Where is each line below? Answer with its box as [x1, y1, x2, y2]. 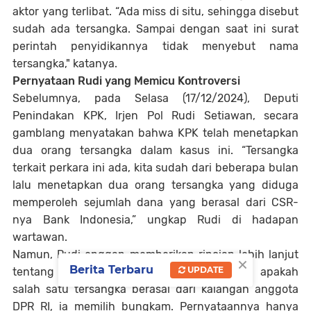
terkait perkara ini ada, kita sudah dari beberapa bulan [12, 161, 299, 174]
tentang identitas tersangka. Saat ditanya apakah [12, 265, 299, 278]
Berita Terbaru [69, 263, 153, 277]
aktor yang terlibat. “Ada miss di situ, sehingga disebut [12, 5, 299, 18]
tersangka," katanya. [12, 57, 117, 70]
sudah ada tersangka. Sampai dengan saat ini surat [12, 22, 299, 35]
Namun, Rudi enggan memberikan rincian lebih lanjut [12, 248, 299, 261]
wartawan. [12, 230, 67, 244]
